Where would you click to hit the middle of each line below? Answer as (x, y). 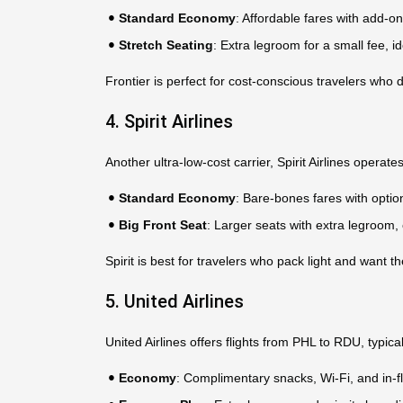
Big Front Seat (163, 225)
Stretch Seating (166, 45)
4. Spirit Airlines (169, 121)
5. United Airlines (175, 301)
